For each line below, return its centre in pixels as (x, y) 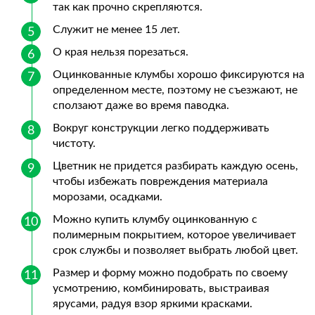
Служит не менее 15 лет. (116, 30)
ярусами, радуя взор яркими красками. (153, 304)
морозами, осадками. (108, 197)
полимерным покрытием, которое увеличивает (174, 235)
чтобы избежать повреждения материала (160, 181)
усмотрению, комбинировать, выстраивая (161, 288)
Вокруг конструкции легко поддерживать (161, 128)
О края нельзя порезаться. (121, 52)
